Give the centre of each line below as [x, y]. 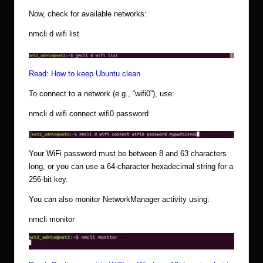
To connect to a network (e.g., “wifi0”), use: [102, 93]
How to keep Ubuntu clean [96, 73]
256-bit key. [48, 179]
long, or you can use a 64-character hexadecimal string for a [131, 166]
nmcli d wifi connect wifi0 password [89, 113]
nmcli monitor [52, 219]
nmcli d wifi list [54, 33]
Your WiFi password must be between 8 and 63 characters [128, 153]
